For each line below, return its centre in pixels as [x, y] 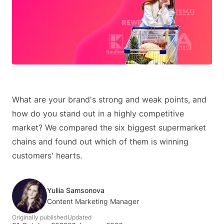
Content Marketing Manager [93, 201]
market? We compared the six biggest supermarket [109, 128]
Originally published [39, 217]
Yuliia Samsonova [76, 190]
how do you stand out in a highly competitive [98, 114]
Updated [79, 217]
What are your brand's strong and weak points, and [109, 100]
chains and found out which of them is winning [100, 142]
